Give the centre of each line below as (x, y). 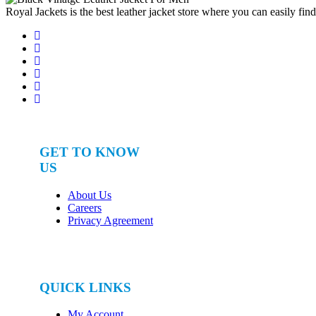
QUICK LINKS (85, 287)
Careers (85, 207)
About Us (90, 195)
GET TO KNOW (90, 152)
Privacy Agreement (110, 220)
